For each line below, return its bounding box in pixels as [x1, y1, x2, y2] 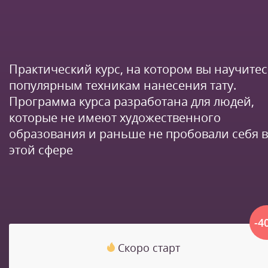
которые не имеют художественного [9, 109, 221, 126]
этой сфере [9, 142, 73, 159]
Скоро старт [118, 240, 180, 255]
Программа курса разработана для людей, [9, 93, 254, 110]
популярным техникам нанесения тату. [9, 77, 236, 94]
